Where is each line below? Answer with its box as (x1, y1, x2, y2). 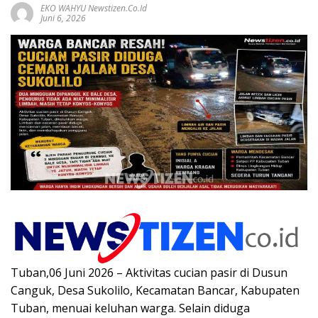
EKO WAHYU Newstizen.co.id (40, 1, 147, 14)
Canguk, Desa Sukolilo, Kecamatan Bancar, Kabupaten (11, 283, 300, 299)
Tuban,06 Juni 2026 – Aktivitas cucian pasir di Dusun (11, 265, 287, 281)
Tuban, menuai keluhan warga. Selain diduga (11, 300, 250, 317)
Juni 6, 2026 (40, 11, 86, 24)
